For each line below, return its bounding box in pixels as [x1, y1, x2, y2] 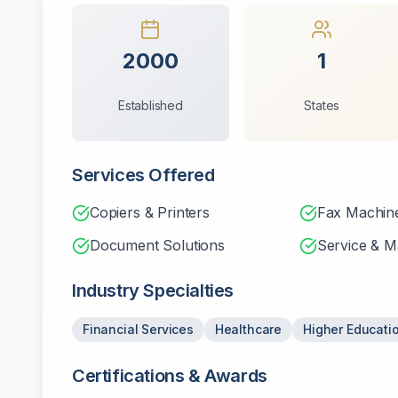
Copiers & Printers [90, 203, 210, 221]
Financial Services [83, 322, 194, 337]
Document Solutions [90, 236, 225, 254]
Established [117, 98, 183, 113]
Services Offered [72, 164, 215, 186]
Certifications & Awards [72, 365, 267, 386]
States [304, 98, 340, 113]
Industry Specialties [72, 280, 234, 301]
